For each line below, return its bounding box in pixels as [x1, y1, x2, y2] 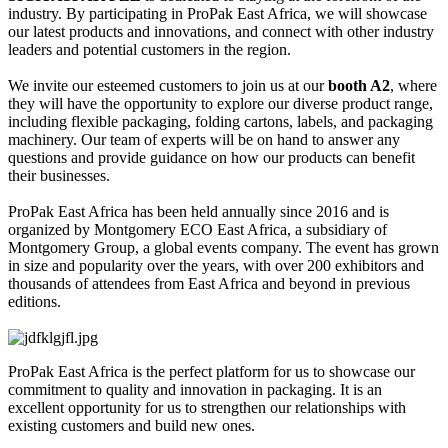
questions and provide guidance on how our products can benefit [8, 148, 415, 166]
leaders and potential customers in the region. [8, 40, 291, 58]
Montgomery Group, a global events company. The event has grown [8, 238, 439, 256]
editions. [8, 292, 61, 310]
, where [390, 76, 437, 94]
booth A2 [328, 76, 390, 94]
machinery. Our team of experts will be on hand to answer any [8, 130, 400, 148]
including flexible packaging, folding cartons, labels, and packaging [8, 112, 433, 130]
